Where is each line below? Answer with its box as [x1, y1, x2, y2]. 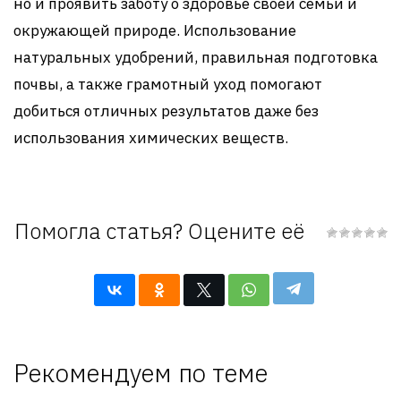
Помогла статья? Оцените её [13, 216, 304, 245]
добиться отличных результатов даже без [13, 100, 319, 121]
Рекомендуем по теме [13, 355, 268, 389]
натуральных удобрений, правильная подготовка [13, 47, 378, 67]
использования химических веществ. [13, 127, 288, 148]
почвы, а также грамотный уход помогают [13, 73, 322, 94]
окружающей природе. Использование [13, 20, 296, 40]
